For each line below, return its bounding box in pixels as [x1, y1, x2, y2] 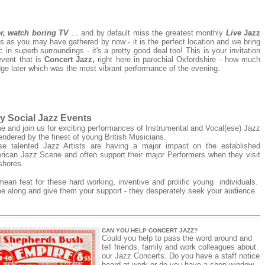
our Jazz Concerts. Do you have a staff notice [102, 251, 260, 260]
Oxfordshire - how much [176, 55, 261, 64]
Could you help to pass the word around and [102, 234, 252, 243]
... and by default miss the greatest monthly [71, 28, 226, 37]
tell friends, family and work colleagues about [102, 243, 256, 251]
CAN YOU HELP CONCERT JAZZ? [102, 227, 198, 234]
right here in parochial [95, 55, 174, 64]
